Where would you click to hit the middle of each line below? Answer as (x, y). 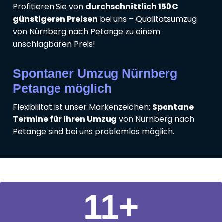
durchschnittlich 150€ (132, 7)
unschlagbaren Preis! (54, 44)
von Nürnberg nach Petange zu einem (86, 32)
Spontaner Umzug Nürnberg (95, 74)
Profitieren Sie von (49, 7)
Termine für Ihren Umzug (65, 119)
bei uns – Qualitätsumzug (147, 19)
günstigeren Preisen (55, 19)
